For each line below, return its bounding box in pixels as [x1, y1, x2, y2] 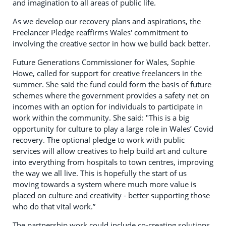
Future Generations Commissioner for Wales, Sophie [13, 56, 195, 67]
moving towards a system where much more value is [13, 179, 196, 189]
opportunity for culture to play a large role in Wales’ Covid [13, 123, 213, 134]
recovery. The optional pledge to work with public [13, 134, 185, 145]
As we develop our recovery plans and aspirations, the [13, 16, 201, 26]
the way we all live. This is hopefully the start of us [13, 167, 187, 178]
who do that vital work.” [13, 201, 95, 211]
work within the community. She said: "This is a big [13, 112, 189, 123]
